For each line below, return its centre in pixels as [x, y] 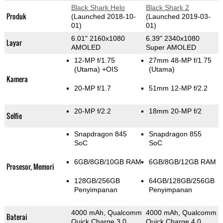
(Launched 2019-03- [178, 17]
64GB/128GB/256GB [181, 181]
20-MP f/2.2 [92, 111]
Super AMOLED [171, 48]
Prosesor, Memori [30, 167]
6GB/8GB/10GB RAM [108, 162]
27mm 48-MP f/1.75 [180, 60]
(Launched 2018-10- [103, 17]
